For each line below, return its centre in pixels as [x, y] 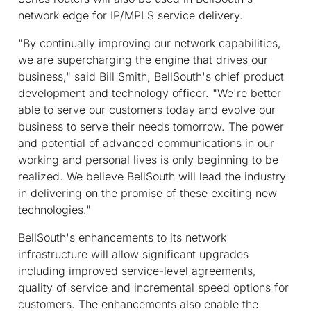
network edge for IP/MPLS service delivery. [131, 15]
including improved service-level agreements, [137, 270]
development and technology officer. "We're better [150, 93]
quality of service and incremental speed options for [153, 287]
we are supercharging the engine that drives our [143, 59]
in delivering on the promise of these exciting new [148, 193]
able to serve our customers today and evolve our [147, 109]
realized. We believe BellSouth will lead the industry [152, 176]
